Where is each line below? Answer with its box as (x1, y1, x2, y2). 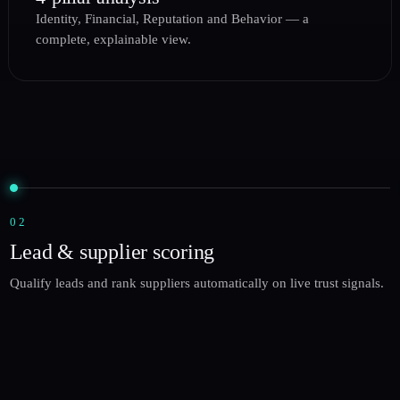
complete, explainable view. (36, 32, 192, 47)
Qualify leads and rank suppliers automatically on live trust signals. (9, 275, 384, 290)
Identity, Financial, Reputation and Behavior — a (36, 12, 310, 27)
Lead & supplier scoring (9, 239, 215, 263)
